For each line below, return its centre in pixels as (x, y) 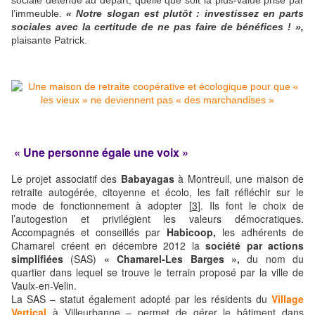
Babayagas (147, 178)
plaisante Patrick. (49, 40)
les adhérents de (260, 232)
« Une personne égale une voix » (101, 153)
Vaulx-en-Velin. (44, 285)
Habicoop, (191, 232)
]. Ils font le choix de (250, 205)
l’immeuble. (39, 13)
